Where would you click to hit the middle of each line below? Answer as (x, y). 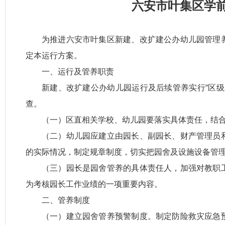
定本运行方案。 (54, 55)
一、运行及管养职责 (78, 72)
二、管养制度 (66, 200)
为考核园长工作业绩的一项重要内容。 (94, 184)
